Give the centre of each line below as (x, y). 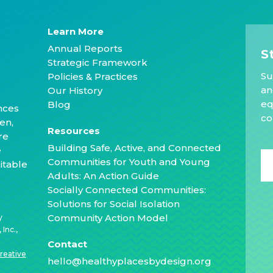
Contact (68, 244)
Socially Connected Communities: (127, 190)
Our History (75, 91)
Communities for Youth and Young (129, 162)
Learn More (76, 32)
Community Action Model (108, 218)
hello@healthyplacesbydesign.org (130, 261)
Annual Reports (85, 49)
